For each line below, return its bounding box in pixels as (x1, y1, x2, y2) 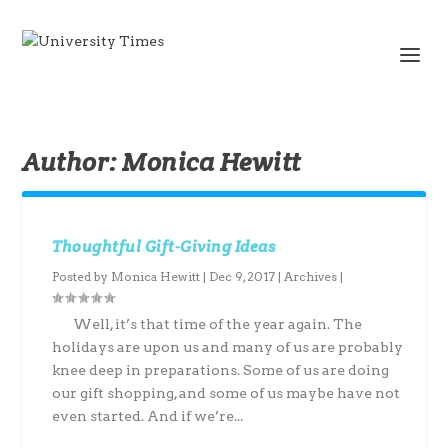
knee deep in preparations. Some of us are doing (52, 362, 390, 378)
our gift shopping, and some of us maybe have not (52, 385, 401, 401)
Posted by (52, 269, 112, 284)
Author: (22, 145, 123, 178)
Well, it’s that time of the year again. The (52, 316, 363, 332)
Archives (284, 269, 338, 284)
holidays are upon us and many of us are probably (52, 339, 404, 355)
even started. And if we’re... (52, 408, 244, 424)
